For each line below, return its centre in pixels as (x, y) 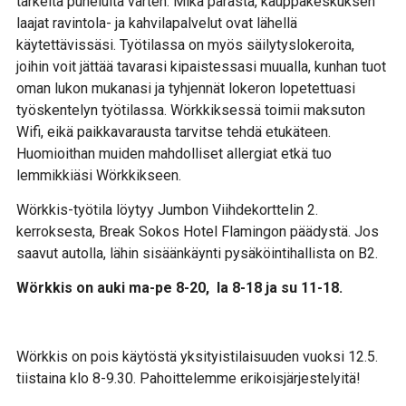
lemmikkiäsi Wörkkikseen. (99, 175)
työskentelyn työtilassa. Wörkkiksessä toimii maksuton (191, 110)
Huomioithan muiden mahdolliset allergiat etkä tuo (174, 153)
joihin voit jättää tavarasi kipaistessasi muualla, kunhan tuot (201, 66)
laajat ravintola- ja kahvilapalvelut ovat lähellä (157, 23)
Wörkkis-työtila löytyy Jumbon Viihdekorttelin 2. (167, 209)
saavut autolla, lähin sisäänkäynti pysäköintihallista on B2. (197, 253)
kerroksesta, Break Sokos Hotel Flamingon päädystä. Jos (198, 231)
